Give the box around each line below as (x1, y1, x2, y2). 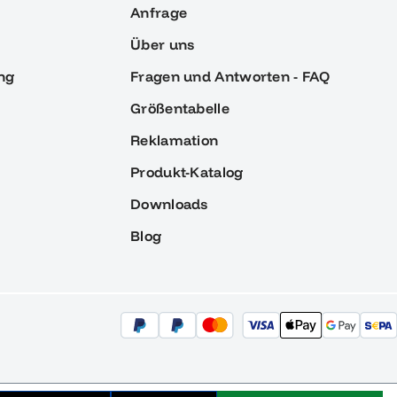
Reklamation (130, 131, 219, 149)
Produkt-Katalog (130, 163, 244, 181)
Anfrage (130, 4, 188, 21)
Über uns (130, 35, 195, 53)
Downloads (130, 195, 208, 213)
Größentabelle (130, 99, 230, 117)
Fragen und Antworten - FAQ (130, 67, 330, 85)
